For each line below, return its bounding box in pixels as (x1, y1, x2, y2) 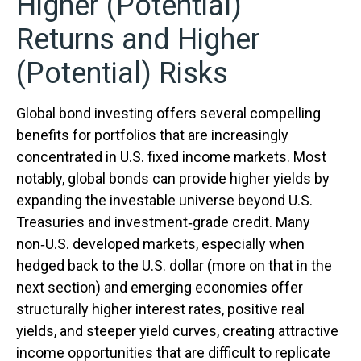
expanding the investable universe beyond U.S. (16, 192, 313, 210)
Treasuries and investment (16, 214, 188, 231)
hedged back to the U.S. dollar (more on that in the (16, 257, 332, 275)
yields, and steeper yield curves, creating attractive (16, 322, 338, 340)
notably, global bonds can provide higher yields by (16, 170, 330, 188)
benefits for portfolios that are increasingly (16, 127, 288, 144)
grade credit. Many (193, 214, 310, 231)
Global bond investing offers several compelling (16, 105, 321, 122)
